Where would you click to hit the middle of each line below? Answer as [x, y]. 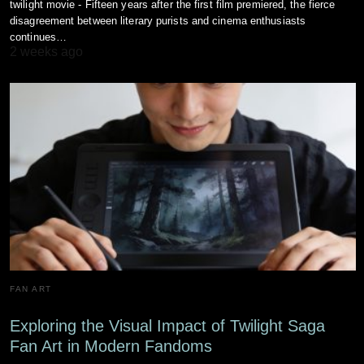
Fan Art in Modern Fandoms [111, 347]
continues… [38, 37]
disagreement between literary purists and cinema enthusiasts [158, 20]
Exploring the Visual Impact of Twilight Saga [167, 326]
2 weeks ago [46, 51]
